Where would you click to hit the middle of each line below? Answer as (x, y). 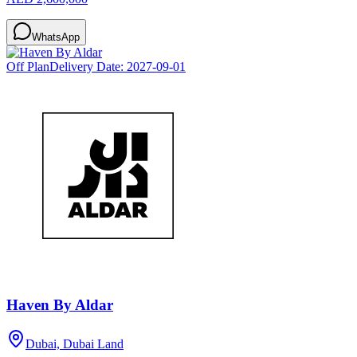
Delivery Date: (88, 67)
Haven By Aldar (60, 305)
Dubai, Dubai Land (75, 343)
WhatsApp (56, 37)
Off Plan (28, 67)
